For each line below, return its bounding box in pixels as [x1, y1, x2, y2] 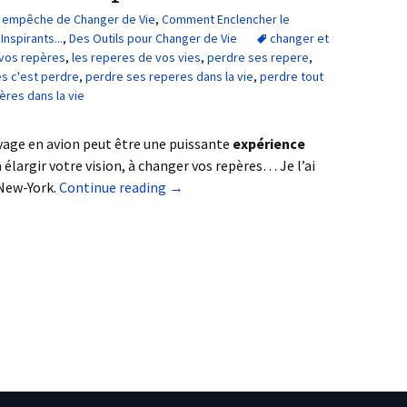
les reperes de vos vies [72, 49, 201, 65]
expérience [233, 134, 305, 153]
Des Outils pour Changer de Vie [69, 30, 237, 46]
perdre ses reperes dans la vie [85, 68, 253, 84]
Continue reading [59, 178, 169, 196]
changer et [270, 30, 329, 46]
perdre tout [260, 68, 323, 84]
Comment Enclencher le [162, 11, 290, 27]
